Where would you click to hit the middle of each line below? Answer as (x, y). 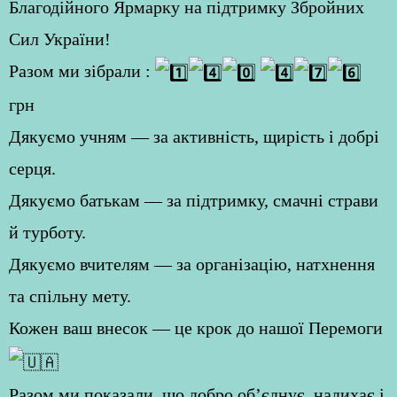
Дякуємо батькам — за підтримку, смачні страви (194, 201)
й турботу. (47, 233)
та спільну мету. (70, 296)
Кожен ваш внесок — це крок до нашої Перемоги (196, 328)
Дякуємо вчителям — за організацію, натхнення (192, 265)
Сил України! (60, 39)
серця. (32, 169)
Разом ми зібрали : (82, 71)
